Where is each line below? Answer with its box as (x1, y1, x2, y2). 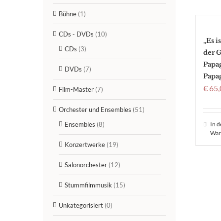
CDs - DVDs (59, 30, 94, 38)
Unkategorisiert (59, 201, 103, 209)
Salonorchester (65, 160, 107, 169)
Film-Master (59, 85, 94, 93)
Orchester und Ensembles (59, 105, 131, 113)
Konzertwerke (65, 140, 105, 148)
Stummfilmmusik (65, 181, 112, 189)
